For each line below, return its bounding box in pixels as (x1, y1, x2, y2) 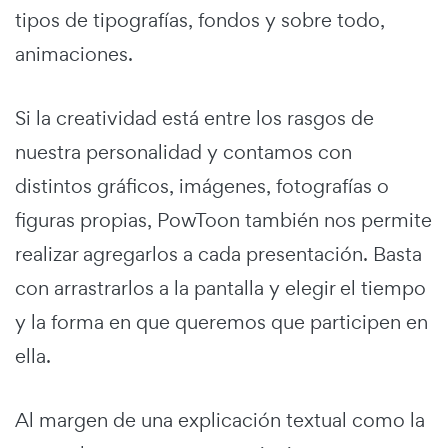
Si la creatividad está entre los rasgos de (15, 104, 374, 131)
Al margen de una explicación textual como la (15, 406, 425, 433)
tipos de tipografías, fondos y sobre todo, (15, 6, 385, 33)
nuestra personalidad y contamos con (15, 138, 352, 165)
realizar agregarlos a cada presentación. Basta (15, 240, 422, 267)
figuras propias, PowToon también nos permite (15, 206, 432, 233)
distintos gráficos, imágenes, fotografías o (15, 172, 389, 199)
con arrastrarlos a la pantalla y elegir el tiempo (15, 274, 426, 301)
